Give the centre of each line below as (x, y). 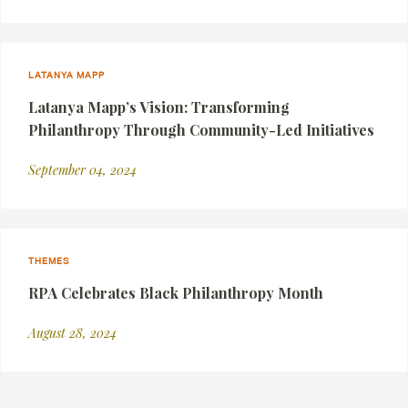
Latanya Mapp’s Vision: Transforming (159, 107)
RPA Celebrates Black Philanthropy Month (176, 293)
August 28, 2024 (72, 333)
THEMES (49, 260)
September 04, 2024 (82, 170)
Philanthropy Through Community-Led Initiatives (201, 130)
